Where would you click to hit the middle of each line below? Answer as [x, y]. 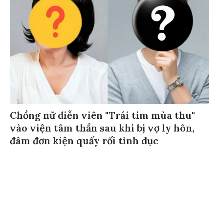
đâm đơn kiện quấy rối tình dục [84, 142]
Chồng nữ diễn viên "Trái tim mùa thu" [102, 117]
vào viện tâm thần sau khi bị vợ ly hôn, [102, 130]
